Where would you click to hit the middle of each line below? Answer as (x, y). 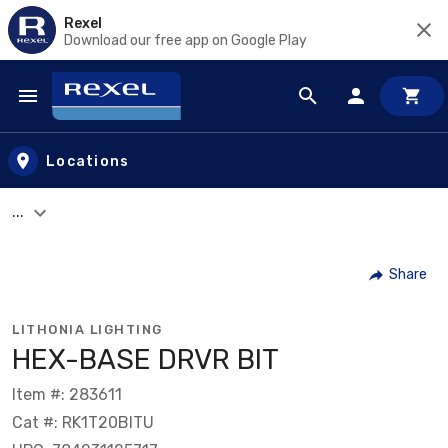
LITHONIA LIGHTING (87, 329)
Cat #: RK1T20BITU (83, 422)
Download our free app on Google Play (185, 40)
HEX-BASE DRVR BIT (145, 359)
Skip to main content (105, 115)
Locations (88, 161)
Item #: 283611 (67, 394)
